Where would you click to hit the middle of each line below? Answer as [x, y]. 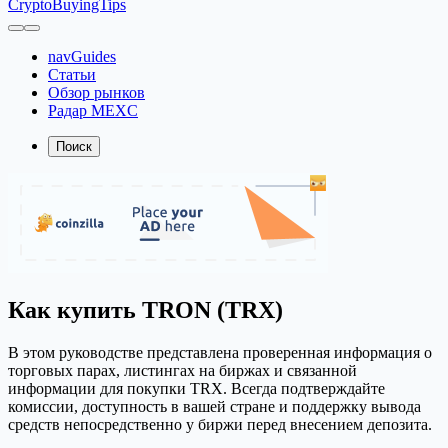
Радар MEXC [93, 110]
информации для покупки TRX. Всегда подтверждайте [196, 388]
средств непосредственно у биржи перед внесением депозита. [220, 424]
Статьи [72, 74]
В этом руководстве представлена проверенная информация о [220, 352]
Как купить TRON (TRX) [145, 309]
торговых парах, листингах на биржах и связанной [182, 370]
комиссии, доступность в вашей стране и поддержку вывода [214, 406]
